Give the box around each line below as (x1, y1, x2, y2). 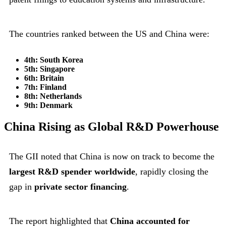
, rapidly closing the (135, 166, 208, 177)
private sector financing (34, 181, 127, 192)
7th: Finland (24, 82, 67, 91)
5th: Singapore (24, 64, 75, 73)
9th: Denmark (24, 100, 73, 109)
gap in (9, 181, 34, 192)
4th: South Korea (24, 55, 83, 64)
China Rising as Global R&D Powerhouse (4, 120, 219, 133)
